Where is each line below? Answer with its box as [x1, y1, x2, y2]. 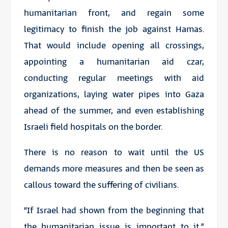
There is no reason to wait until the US [23, 146, 205, 159]
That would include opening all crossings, [23, 39, 205, 52]
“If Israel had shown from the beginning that [23, 204, 205, 217]
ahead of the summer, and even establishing [23, 104, 205, 117]
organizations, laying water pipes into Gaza [23, 88, 205, 101]
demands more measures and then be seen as [23, 162, 205, 175]
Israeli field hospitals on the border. [23, 121, 162, 133]
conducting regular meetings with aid [23, 72, 205, 84]
